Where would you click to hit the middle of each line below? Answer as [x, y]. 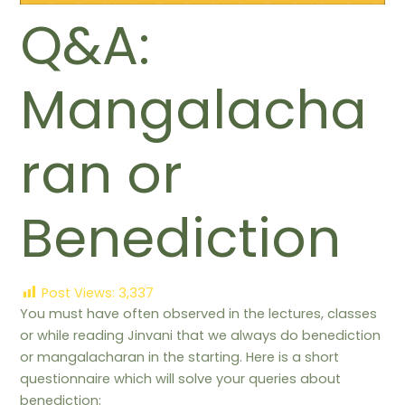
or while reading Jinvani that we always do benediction [201, 335]
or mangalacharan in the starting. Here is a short [180, 357]
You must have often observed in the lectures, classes [199, 313]
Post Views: [79, 292]
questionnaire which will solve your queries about [181, 378]
